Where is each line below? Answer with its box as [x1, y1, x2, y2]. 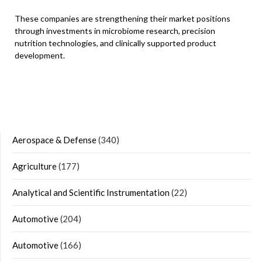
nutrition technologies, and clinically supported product [15, 38, 216, 48]
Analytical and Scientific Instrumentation [12, 187, 170, 198]
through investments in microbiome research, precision [15, 26, 215, 36]
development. [15, 50, 65, 60]
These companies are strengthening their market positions [15, 13, 230, 23]
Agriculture [12, 161, 57, 171]
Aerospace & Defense [12, 135, 96, 145]
